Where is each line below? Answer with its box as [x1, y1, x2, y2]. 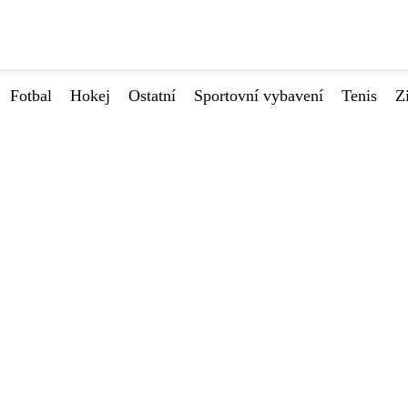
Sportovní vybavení [194, 87, 323, 105]
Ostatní [128, 87, 176, 105]
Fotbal [10, 87, 52, 105]
